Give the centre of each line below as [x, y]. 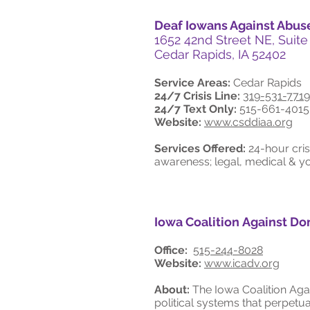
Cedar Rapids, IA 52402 [220, 54]
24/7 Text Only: [195, 109]
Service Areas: [192, 83]
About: [172, 290]
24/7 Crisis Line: [197, 96]
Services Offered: [200, 148]
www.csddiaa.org [248, 122]
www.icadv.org [242, 263]
